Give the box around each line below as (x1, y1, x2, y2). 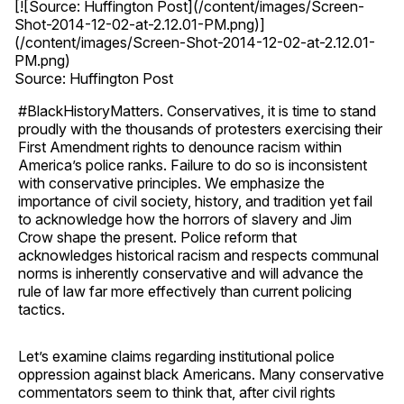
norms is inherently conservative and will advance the (18, 263, 363, 282)
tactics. (18, 299, 65, 318)
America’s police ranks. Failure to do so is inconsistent (18, 155, 367, 174)
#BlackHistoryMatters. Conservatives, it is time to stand (18, 101, 376, 120)
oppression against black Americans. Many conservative (18, 364, 384, 383)
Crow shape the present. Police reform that (18, 227, 297, 246)
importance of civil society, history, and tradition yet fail (18, 191, 372, 210)
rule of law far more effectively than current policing (18, 281, 352, 300)
